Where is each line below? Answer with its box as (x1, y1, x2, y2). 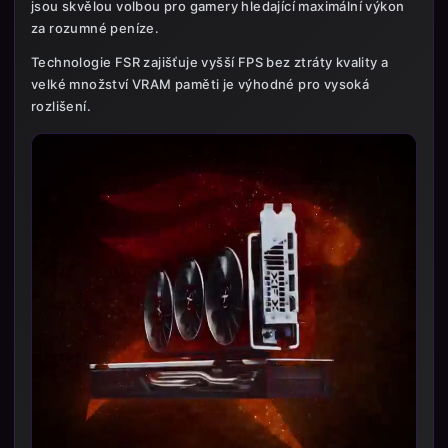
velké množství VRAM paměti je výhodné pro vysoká (31, 76, 370, 92)
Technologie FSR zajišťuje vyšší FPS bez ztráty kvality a (31, 54, 389, 70)
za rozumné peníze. (31, 20, 160, 36)
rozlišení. (31, 98, 91, 114)
